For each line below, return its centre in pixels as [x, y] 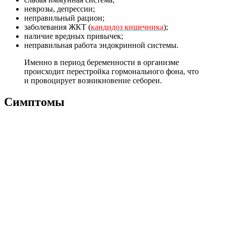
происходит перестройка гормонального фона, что [111, 71]
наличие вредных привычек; [74, 36]
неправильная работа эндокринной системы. [101, 45]
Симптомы [34, 102]
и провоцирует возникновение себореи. [93, 80]
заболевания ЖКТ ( [58, 27]
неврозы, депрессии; [60, 9]
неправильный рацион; [64, 18]
